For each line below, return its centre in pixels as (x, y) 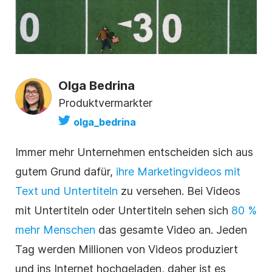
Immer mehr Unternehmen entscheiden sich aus (134, 152)
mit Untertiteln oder (66, 210)
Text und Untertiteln (66, 191)
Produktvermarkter (105, 103)
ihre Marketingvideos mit (178, 171)
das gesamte (131, 229)
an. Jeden (221, 229)
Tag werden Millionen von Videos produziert (127, 249)
